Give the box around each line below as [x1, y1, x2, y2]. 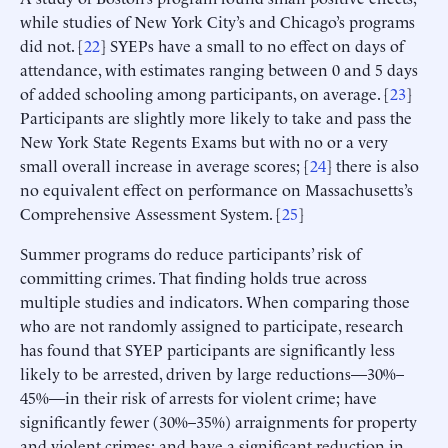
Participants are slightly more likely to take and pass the [20, 105, 412, 128]
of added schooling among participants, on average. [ [20, 81, 390, 104]
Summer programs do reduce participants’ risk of [20, 241, 361, 264]
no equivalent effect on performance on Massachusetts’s [20, 177, 413, 200]
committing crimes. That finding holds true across [20, 265, 367, 288]
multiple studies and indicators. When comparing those [20, 289, 410, 312]
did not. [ [20, 33, 84, 56]
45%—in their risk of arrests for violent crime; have [20, 385, 377, 408]
